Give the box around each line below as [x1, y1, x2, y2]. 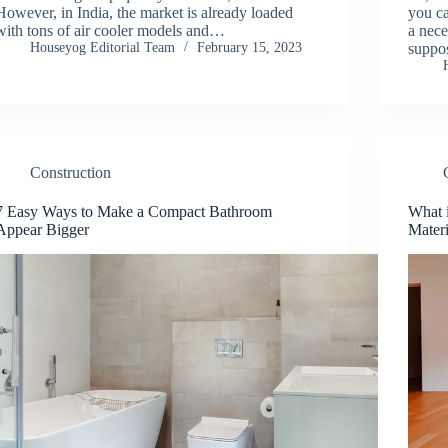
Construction [30, 163, 112, 181]
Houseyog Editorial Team [30, 39, 176, 55]
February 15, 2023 [197, 39, 303, 55]
